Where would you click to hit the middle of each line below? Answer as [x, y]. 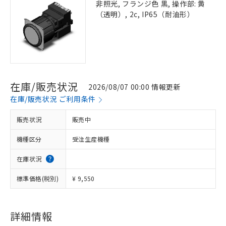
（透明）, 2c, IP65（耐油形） [145, 14]
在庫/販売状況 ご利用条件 [53, 99]
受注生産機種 [91, 139]
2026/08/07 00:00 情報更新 [135, 87]
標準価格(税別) [38, 178]
